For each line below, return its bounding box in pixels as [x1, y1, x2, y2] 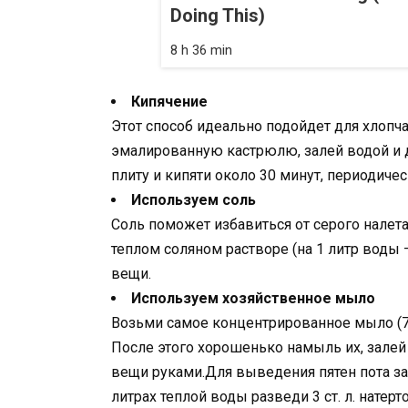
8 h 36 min [170, 41, 232, 58]
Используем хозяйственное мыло [131, 289, 375, 307]
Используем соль [131, 190, 256, 209]
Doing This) [170, 4, 265, 26]
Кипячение [131, 92, 208, 110]
